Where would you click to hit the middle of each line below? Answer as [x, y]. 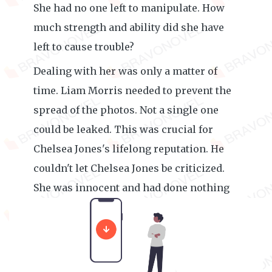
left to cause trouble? [84, 47]
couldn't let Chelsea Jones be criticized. [129, 168]
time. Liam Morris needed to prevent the [132, 90]
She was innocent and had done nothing [131, 188]
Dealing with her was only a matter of [125, 71]
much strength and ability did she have [129, 27]
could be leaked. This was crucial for [123, 129]
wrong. [51, 207]
